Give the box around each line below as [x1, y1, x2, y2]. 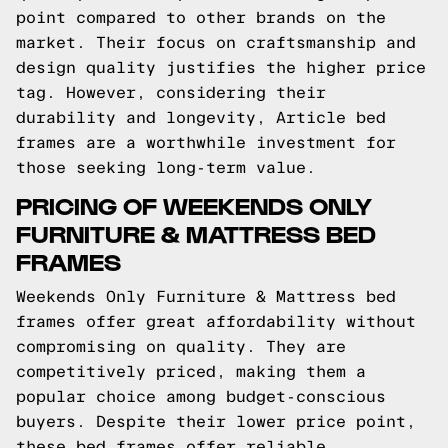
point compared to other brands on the [16, 9, 386, 26]
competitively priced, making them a [16, 363, 366, 380]
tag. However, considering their [16, 84, 326, 101]
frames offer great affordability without [16, 313, 416, 330]
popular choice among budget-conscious [16, 388, 386, 405]
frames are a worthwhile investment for [16, 134, 396, 151]
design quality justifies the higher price [16, 59, 426, 76]
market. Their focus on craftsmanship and [16, 34, 416, 51]
